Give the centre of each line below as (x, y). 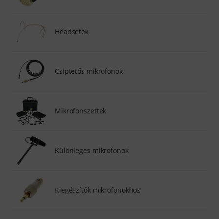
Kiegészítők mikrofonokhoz (98, 190)
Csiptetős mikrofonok (89, 71)
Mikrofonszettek (81, 110)
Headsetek (72, 31)
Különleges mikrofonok (92, 150)
